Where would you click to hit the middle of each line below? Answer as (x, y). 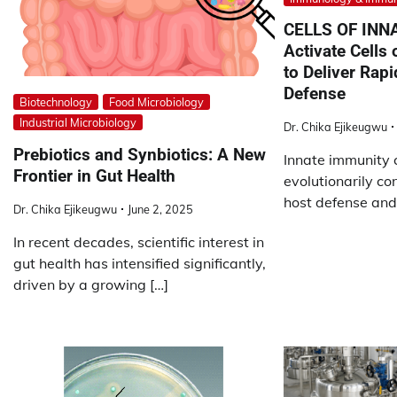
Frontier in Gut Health (94, 176)
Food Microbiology (156, 102)
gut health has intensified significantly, (140, 264)
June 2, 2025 (160, 210)
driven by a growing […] (91, 285)
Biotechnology (56, 102)
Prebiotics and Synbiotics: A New (140, 155)
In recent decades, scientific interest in (139, 242)
